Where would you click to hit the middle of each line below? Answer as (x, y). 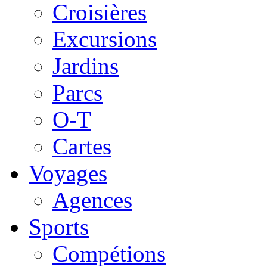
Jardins (86, 66)
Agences (92, 200)
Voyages (68, 173)
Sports (59, 226)
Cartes (82, 146)
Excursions (105, 39)
